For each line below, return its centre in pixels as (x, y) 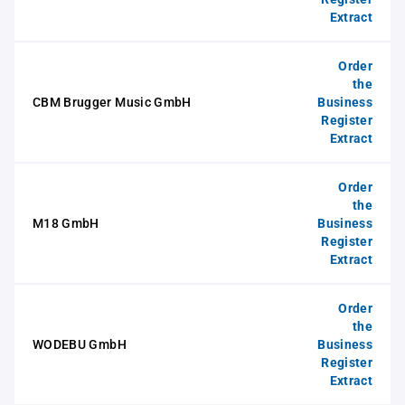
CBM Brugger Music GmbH (112, 102)
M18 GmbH (66, 223)
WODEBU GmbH (80, 344)
